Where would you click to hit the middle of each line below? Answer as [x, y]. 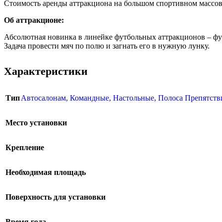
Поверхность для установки [55, 197]
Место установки [36, 123]
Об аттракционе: [34, 20]
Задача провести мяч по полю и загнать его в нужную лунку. [107, 46]
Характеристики [46, 71]
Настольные [134, 98]
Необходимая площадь [46, 172]
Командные [89, 98]
